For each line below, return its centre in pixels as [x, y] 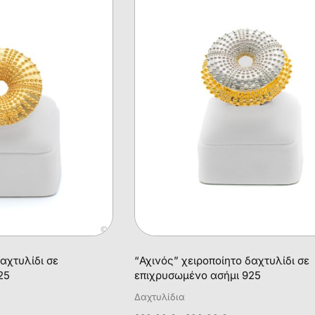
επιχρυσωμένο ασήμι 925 [197, 275]
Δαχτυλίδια [159, 297]
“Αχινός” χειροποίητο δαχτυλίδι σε [221, 260]
